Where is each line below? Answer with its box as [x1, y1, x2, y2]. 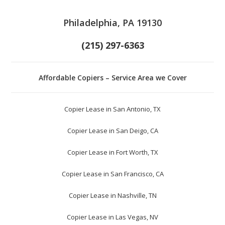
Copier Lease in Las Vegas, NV [67, 212, 158, 221]
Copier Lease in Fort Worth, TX [67, 148, 158, 157]
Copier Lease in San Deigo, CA [67, 126, 158, 135]
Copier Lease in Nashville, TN [68, 191, 157, 200]
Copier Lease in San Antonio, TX [64, 104, 161, 114]
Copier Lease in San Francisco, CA [61, 169, 164, 178]
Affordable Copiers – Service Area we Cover [38, 73, 187, 82]
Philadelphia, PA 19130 [63, 17, 162, 29]
